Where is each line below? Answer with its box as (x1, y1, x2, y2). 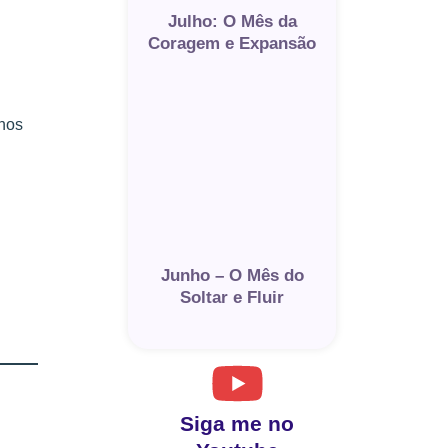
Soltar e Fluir (180, 287, 284, 307)
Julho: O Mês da (167, 11, 297, 31)
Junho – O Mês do (160, 265, 304, 285)
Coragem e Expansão (148, 33, 316, 53)
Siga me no (180, 411, 294, 435)
